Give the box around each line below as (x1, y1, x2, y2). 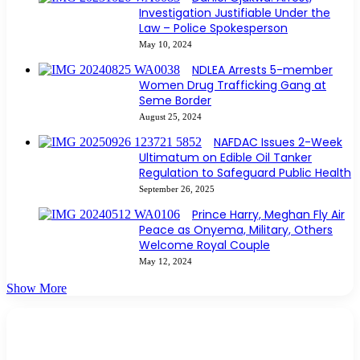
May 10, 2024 (139, 39, 192, 50)
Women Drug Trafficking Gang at (139, 77, 326, 94)
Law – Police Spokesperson (139, 20, 288, 37)
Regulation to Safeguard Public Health (139, 165, 351, 182)
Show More (6, 281, 67, 296)
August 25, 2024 (139, 112, 202, 122)
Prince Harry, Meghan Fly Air (192, 207, 345, 223)
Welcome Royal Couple (139, 237, 270, 254)
